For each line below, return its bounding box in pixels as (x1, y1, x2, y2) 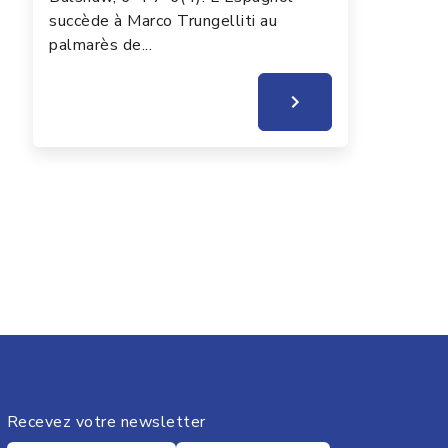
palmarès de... (49, 33, 153, 56)
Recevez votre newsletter (6, 410, 206, 433)
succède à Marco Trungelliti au (49, 9, 278, 32)
